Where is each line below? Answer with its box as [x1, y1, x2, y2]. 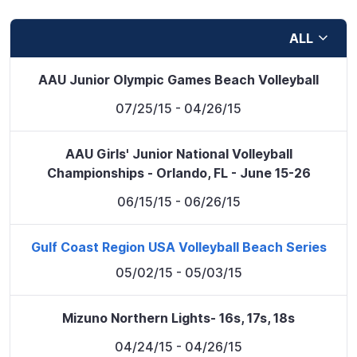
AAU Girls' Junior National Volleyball [65, 146, 292, 163]
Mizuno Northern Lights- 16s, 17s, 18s [62, 310, 295, 327]
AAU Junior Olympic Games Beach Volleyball [38, 72, 319, 88]
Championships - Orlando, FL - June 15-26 [46, 165, 311, 182]
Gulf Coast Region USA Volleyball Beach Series [30, 239, 327, 256]
